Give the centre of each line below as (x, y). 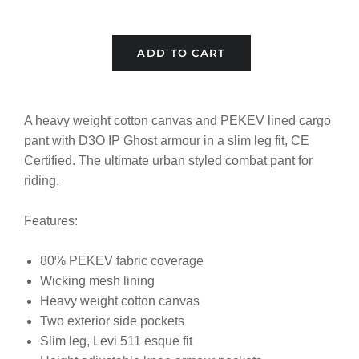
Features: (51, 221)
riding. (42, 181)
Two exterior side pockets (112, 321)
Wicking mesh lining (97, 281)
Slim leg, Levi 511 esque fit (116, 341)
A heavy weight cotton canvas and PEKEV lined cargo (177, 121)
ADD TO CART (182, 53)
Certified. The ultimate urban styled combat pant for (168, 161)
